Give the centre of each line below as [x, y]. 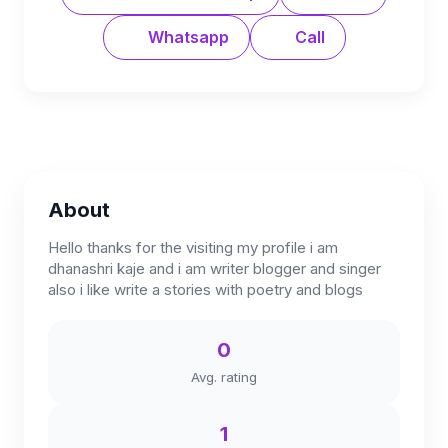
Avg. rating [224, 377]
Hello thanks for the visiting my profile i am [193, 247]
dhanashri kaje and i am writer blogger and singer [214, 268]
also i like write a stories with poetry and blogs [205, 289]
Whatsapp [186, 37]
